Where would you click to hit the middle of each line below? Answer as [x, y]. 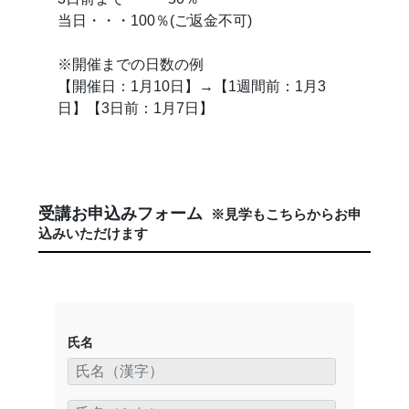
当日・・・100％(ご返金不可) [155, 21]
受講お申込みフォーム [123, 213]
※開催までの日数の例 [131, 65]
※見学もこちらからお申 [284, 214]
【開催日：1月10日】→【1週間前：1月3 [192, 87]
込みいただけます [93, 233]
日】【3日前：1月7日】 [136, 109]
